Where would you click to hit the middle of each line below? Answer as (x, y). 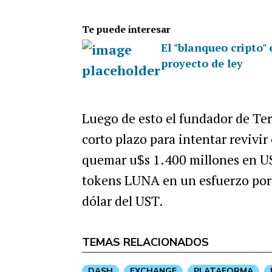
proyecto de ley (202, 63)
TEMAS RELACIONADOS (145, 242)
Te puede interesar (126, 29)
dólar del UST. (122, 200)
